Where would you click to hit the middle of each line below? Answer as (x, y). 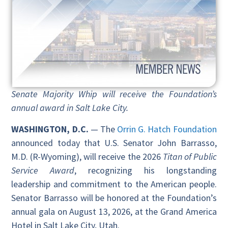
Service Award (43, 170)
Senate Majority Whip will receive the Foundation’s (114, 94)
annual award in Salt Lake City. (70, 108)
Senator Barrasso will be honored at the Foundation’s (114, 197)
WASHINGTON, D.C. (50, 129)
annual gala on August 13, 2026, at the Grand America (114, 211)
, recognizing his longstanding (146, 170)
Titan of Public (190, 156)
